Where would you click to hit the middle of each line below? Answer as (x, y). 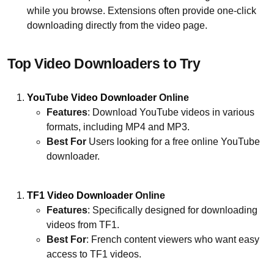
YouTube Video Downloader (92, 97)
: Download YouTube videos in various (171, 112)
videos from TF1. (83, 224)
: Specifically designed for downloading (172, 210)
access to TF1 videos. (94, 254)
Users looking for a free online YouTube (173, 141)
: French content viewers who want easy (173, 239)
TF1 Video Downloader (80, 195)
